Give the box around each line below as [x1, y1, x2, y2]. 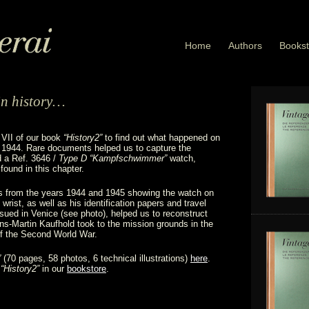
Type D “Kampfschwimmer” [59, 153, 167, 163]
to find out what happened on [102, 132, 220, 143]
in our [39, 263, 67, 274]
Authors [228, 40, 262, 51]
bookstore [67, 263, 106, 274]
